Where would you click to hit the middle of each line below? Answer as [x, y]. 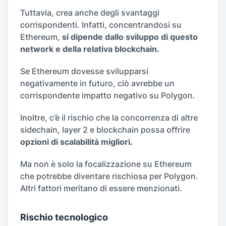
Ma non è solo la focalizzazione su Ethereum [106, 164]
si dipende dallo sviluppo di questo [130, 37]
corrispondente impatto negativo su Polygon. [108, 96]
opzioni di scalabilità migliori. [76, 142]
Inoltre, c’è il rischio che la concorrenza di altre [109, 118]
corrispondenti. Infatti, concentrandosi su [101, 25]
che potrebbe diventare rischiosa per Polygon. [109, 176]
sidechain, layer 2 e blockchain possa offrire [105, 130]
